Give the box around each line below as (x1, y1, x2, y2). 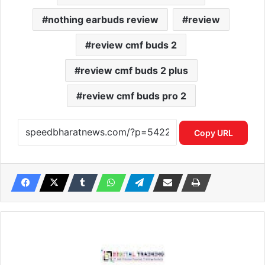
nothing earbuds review (48, 14, 159, 25)
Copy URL (193, 128, 233, 138)
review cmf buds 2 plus (80, 64, 188, 76)
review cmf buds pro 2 (82, 90, 186, 102)
